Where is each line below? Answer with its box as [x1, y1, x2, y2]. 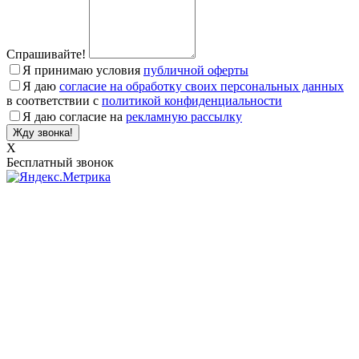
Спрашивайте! [6, 47, 89, 62]
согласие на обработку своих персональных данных [59, 79, 344, 94]
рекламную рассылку [126, 110, 242, 124]
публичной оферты [143, 63, 248, 78]
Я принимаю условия [22, 63, 143, 78]
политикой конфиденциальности [102, 94, 282, 108]
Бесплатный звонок [6, 155, 114, 170]
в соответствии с [6, 94, 102, 108]
